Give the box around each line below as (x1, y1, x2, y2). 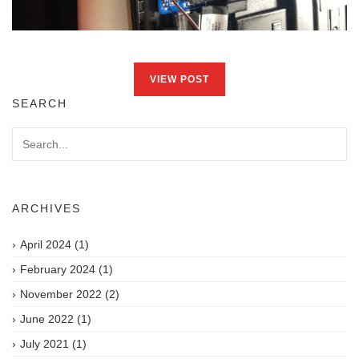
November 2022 (20, 287, 102, 301)
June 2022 (20, 312, 74, 325)
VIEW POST (150, 73, 209, 85)
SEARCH (12, 96, 67, 110)
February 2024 (20, 262, 95, 276)
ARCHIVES (12, 201, 81, 215)
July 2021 (20, 337, 69, 350)
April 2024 (20, 237, 71, 251)
